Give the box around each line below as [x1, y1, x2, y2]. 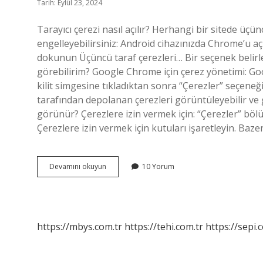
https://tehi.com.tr [124, 220, 203, 233]
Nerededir [106, 182, 140, 192]
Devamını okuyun [49, 161, 106, 171]
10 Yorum [142, 161, 174, 171]
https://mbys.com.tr [37, 220, 122, 233]
